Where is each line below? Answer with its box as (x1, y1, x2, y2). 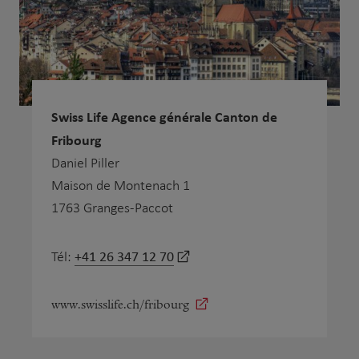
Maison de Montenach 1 (51, 177, 190, 193)
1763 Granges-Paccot (51, 200, 173, 216)
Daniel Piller (51, 155, 119, 171)
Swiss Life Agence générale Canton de (51, 106, 277, 127)
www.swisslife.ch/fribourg (51, 296, 189, 312)
